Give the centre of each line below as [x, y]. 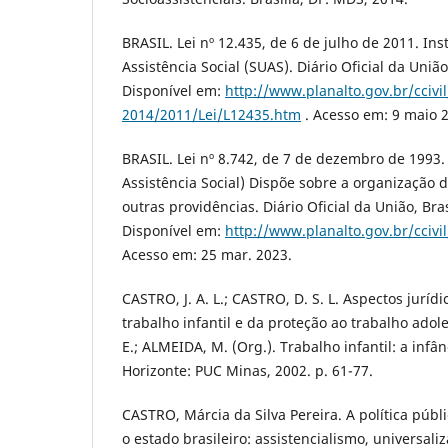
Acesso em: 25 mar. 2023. [207, 255]
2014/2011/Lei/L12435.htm [211, 115]
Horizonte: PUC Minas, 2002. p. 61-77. [247, 371]
